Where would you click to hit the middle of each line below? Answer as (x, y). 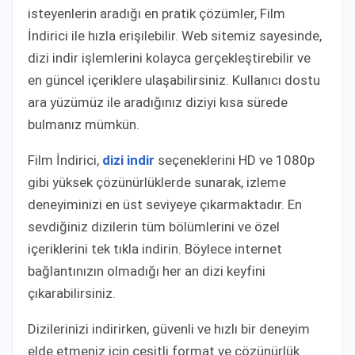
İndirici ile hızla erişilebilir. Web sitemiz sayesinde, (175, 35)
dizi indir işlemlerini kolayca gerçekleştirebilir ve (169, 57)
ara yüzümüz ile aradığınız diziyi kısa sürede (158, 102)
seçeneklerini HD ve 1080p (235, 160)
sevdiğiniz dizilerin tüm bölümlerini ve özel (154, 226)
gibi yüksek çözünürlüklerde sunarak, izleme (157, 182)
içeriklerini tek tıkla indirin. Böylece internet (155, 248)
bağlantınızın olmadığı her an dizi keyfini (147, 271)
